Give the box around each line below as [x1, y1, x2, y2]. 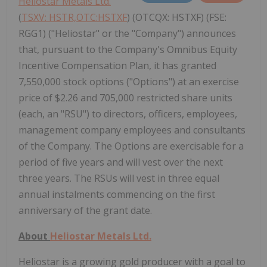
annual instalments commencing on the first [18, 187, 215, 201]
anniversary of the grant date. [18, 203, 152, 217]
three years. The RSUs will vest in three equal [18, 171, 219, 185]
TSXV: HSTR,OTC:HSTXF [21, 10, 127, 24]
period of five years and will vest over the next [18, 155, 223, 169]
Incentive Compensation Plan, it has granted [18, 58, 216, 72]
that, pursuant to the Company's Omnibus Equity [18, 42, 237, 56]
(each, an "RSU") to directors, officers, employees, [18, 107, 237, 120]
